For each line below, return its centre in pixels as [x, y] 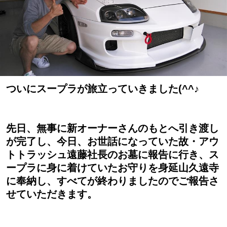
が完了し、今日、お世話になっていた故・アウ [112, 142]
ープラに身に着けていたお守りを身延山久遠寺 [112, 168]
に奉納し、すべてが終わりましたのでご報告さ [112, 181]
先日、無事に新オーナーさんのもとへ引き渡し [112, 128]
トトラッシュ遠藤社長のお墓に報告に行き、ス [112, 155]
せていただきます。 [52, 194]
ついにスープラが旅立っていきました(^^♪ [103, 89]
